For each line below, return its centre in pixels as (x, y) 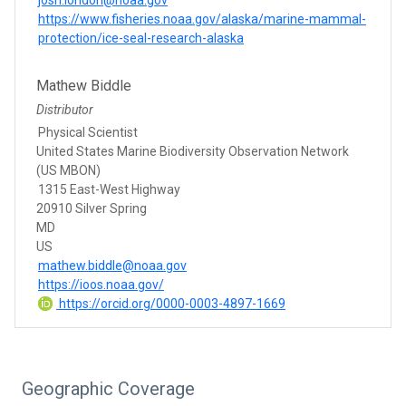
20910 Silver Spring (92, 208)
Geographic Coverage (108, 388)
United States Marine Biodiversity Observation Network (193, 151)
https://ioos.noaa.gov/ (101, 284)
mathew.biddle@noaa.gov (112, 265)
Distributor (65, 109)
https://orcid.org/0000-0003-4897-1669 (171, 303)
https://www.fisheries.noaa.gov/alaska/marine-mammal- (202, 19)
